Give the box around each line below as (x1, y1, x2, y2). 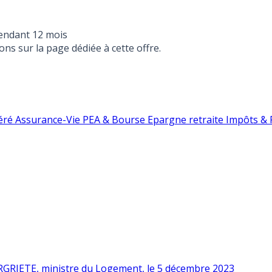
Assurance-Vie (15, 113, 83, 126)
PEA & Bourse (83, 113, 148, 126)
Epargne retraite (148, 113, 226, 126)
